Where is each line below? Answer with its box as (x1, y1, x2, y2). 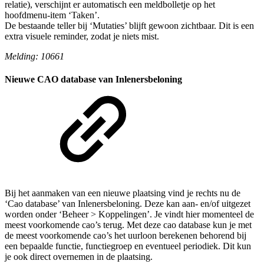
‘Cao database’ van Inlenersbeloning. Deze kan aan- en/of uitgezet (5, 199, 250, 209)
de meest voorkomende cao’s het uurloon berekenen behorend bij (5, 230, 246, 241)
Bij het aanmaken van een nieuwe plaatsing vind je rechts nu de (5, 188, 240, 199)
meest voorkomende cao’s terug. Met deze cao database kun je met (5, 220, 252, 230)
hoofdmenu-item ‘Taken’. (5, 9, 100, 20)
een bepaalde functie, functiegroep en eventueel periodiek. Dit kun (5, 241, 251, 252)
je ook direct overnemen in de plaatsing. (5, 252, 153, 262)
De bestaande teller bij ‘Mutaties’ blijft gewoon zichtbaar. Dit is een (5, 20, 254, 31)
